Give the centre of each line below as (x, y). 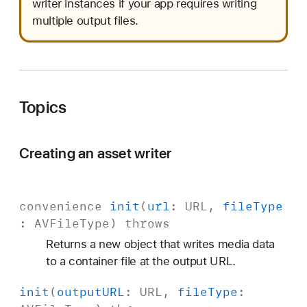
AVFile (57, 224)
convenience (61, 207)
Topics (43, 107)
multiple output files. (85, 20)
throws (147, 224)
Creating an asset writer (96, 153)
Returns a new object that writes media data (160, 244)
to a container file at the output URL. (140, 261)
